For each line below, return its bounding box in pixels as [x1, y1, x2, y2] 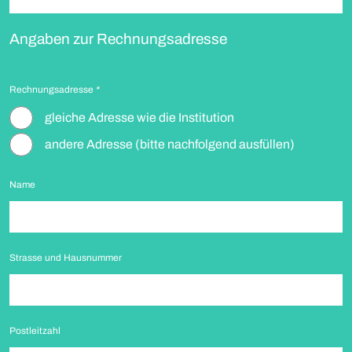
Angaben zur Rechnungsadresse [9, 31, 227, 47]
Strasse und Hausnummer [9, 252, 122, 263]
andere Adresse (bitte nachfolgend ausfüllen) [45, 137, 295, 151]
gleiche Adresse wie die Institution [45, 111, 234, 124]
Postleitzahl [9, 325, 60, 336]
